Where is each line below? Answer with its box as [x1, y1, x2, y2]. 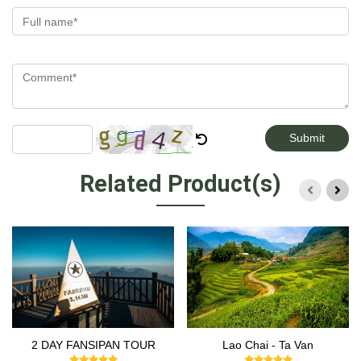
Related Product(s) [80, 170, 281, 198]
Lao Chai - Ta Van [222, 338, 313, 352]
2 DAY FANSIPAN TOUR [31, 338, 156, 352]
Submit [289, 131, 325, 145]
